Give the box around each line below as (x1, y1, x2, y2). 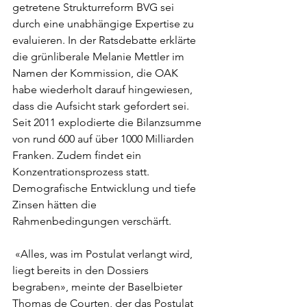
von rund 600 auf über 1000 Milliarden (12, 132, 197, 145)
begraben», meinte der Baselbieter (12, 280, 185, 293)
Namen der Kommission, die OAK (12, 66, 181, 79)
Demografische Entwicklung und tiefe (12, 182, 199, 195)
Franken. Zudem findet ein (12, 149, 144, 162)
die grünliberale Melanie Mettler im (12, 50, 187, 63)
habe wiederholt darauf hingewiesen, (12, 83, 195, 96)
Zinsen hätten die (12, 198, 99, 211)
